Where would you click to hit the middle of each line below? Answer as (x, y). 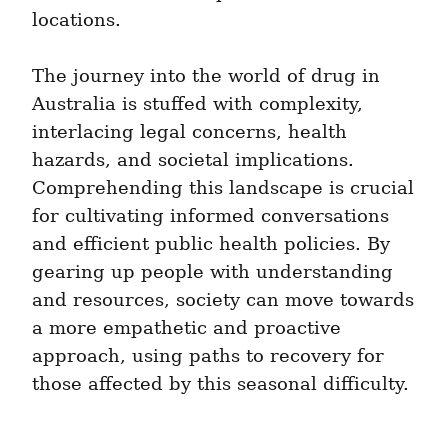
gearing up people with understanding (212, 272)
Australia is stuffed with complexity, (197, 104)
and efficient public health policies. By (211, 244)
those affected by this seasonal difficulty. (220, 384)
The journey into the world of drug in (206, 76)
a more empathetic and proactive (186, 328)
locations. (76, 20)
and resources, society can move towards (223, 300)
